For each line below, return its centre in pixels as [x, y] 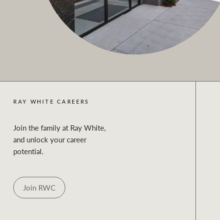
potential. [28, 151]
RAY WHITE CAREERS [51, 102]
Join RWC [39, 188]
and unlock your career [50, 139]
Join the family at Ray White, [59, 127]
